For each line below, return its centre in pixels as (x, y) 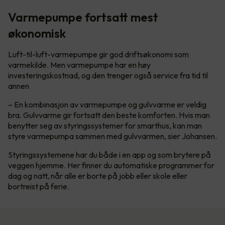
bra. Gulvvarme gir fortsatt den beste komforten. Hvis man (109, 115)
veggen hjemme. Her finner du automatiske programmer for (111, 165)
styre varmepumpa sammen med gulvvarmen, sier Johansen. (113, 136)
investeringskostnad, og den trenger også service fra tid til (108, 75)
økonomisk (37, 33)
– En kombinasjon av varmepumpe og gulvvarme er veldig (107, 104)
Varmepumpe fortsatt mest (83, 17)
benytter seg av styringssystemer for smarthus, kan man (105, 125)
